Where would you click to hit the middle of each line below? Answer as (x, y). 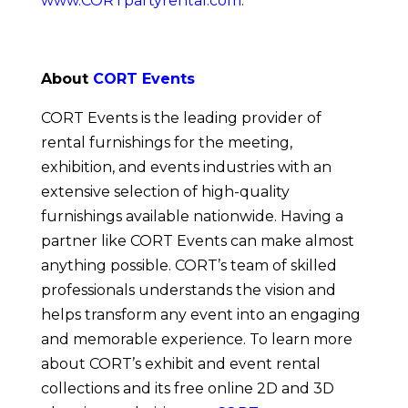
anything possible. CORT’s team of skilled (189, 266)
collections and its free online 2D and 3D (187, 389)
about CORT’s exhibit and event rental (180, 364)
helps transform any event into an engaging (200, 315)
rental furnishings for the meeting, (166, 143)
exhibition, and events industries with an (186, 168)
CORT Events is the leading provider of (181, 118)
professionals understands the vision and (188, 291)
